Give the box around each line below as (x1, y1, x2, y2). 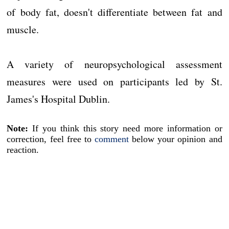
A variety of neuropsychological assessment (7, 57, 222, 71)
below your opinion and (129, 134, 222, 144)
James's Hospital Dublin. (7, 92, 110, 106)
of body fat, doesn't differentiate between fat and (7, 5, 222, 19)
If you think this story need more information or (28, 123, 222, 133)
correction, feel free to (7, 134, 95, 144)
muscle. (7, 22, 39, 36)
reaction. (7, 145, 39, 155)
